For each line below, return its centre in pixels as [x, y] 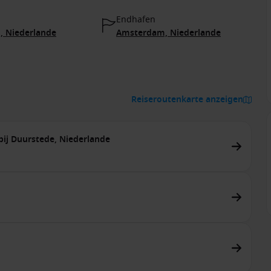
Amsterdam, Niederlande [168, 33]
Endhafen [136, 20]
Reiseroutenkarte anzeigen [187, 100]
